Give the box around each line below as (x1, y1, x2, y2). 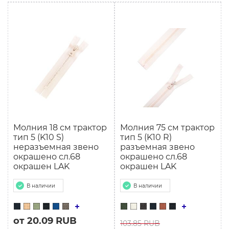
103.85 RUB (120, 219, 160, 228)
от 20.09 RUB (13, 215, 77, 226)
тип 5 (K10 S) (13, 132, 64, 142)
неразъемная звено (13, 142, 99, 152)
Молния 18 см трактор (13, 123, 107, 132)
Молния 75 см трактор (120, 123, 215, 132)
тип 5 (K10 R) (120, 132, 172, 142)
